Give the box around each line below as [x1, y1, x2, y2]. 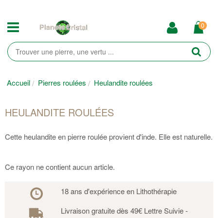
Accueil [7, 77, 30, 88]
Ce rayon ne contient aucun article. [5, 162, 115, 172]
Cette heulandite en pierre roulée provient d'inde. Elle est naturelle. [5, 131, 213, 142]
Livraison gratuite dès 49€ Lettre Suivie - [60, 205, 188, 216]
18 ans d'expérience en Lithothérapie [60, 186, 177, 197]
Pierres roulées [38, 77, 86, 88]
